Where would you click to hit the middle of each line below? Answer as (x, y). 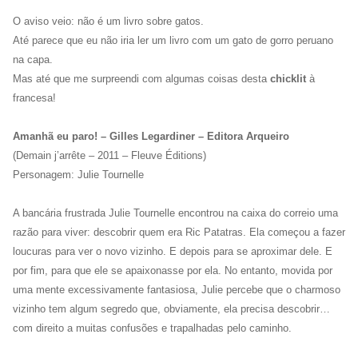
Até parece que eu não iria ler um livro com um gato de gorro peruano (173, 40)
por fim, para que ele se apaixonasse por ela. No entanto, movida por (173, 270)
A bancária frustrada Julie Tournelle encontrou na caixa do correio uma (175, 213)
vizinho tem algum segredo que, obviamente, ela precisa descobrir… (171, 308)
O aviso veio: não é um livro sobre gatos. (108, 21)
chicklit (288, 78)
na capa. (33, 59)
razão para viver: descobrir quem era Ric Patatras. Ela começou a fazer (179, 232)
